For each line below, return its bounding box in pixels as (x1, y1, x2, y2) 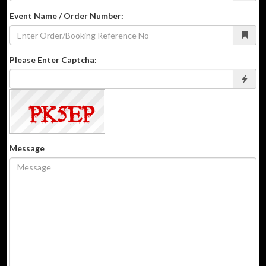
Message (9, 143, 45, 153)
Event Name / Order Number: (9, 11, 123, 21)
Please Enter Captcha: (9, 55, 97, 65)
